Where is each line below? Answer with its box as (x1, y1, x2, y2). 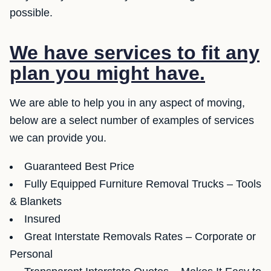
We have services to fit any (10, 42, 260, 64)
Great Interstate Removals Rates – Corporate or (24, 230, 256, 243)
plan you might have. (10, 62, 205, 85)
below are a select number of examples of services (10, 114, 254, 127)
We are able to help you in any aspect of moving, (10, 97, 245, 109)
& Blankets (10, 195, 62, 208)
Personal (10, 248, 53, 261)
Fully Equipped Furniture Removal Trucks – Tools (24, 178, 261, 191)
